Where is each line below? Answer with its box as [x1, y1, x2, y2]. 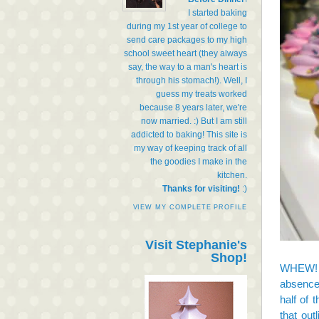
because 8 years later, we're [140, 102, 247, 113]
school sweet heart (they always [124, 48, 247, 58]
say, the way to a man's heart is [128, 61, 247, 72]
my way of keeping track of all [134, 142, 247, 153]
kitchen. [217, 169, 247, 180]
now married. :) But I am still [141, 115, 247, 126]
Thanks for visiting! [162, 183, 240, 194]
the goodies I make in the [150, 156, 247, 167]
